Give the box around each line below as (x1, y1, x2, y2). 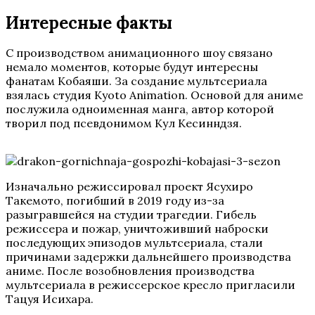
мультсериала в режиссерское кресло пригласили (6, 278, 295, 292)
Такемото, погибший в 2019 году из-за (6, 193, 224, 207)
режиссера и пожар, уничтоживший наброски (6, 221, 269, 236)
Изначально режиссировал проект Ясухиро (6, 179, 253, 193)
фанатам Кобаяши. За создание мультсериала (6, 74, 267, 88)
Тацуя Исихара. (6, 292, 94, 306)
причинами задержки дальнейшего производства (6, 250, 291, 264)
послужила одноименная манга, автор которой (6, 102, 274, 116)
